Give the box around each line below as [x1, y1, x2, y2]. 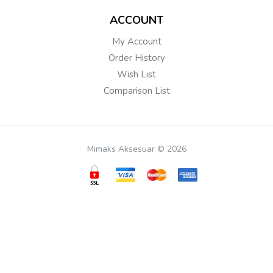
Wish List [117, 68, 156, 81]
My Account [112, 35, 161, 48]
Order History [108, 52, 165, 65]
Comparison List [103, 85, 170, 97]
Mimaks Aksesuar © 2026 [87, 143, 186, 155]
